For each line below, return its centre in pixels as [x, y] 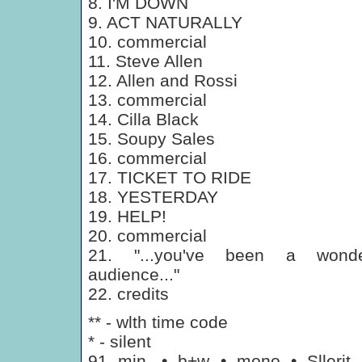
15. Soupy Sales [152, 139]
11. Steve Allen [145, 61]
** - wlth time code [158, 322]
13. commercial [147, 100]
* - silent [120, 341]
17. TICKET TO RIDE [170, 177]
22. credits [128, 294]
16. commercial [147, 158]
